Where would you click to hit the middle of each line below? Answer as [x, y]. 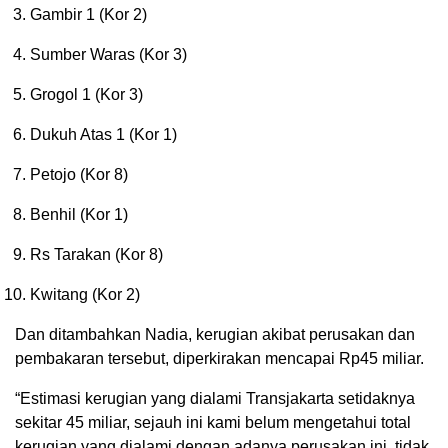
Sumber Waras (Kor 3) [108, 54]
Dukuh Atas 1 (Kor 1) [103, 134]
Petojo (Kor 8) [79, 174]
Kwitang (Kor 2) [85, 294]
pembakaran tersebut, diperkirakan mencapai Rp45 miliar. [219, 358]
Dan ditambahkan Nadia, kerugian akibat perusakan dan [215, 334]
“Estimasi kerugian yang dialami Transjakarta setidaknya [215, 398]
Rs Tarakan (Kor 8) [96, 254]
